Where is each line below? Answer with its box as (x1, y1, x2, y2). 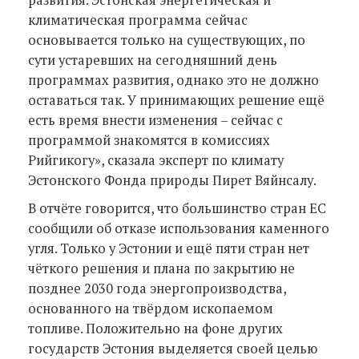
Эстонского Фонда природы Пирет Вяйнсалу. (28, 171, 319, 189)
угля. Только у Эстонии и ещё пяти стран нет (28, 239, 309, 257)
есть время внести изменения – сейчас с (28, 111, 283, 129)
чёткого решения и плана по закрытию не (28, 259, 295, 277)
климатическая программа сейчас (28, 10, 248, 29)
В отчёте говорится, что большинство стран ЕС (28, 199, 326, 217)
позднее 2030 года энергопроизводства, (28, 279, 286, 297)
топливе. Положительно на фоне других (28, 319, 283, 337)
